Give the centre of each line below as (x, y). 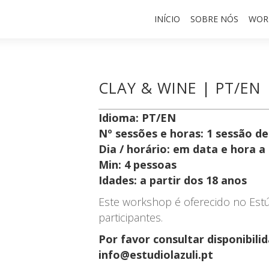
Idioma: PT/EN (138, 118)
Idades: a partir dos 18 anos (173, 180)
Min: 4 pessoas (138, 165)
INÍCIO (168, 19)
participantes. (131, 218)
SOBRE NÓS (215, 19)
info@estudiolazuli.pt (156, 255)
